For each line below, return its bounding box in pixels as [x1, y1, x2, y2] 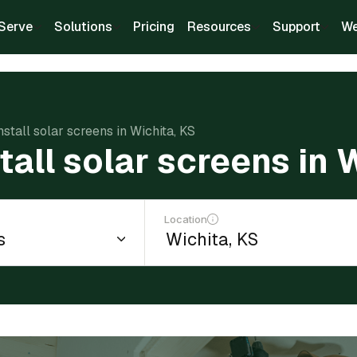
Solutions [53, 18, 112, 35]
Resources [187, 18, 251, 35]
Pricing [133, 18, 175, 35]
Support [272, 18, 320, 35]
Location [164, 213, 208, 226]
